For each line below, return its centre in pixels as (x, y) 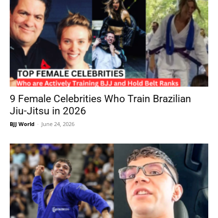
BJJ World (22, 124)
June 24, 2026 (58, 124)
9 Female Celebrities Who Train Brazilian (100, 99)
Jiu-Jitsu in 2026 (48, 111)
